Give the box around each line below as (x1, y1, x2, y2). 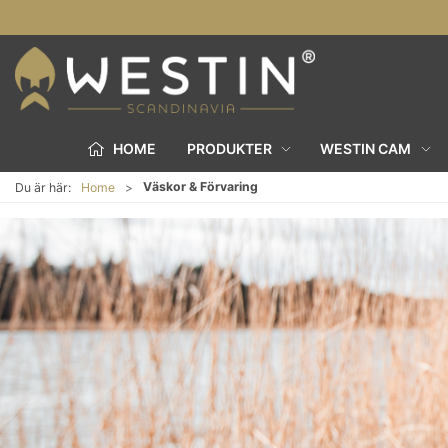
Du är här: (15, 179, 71, 195)
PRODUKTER (186, 139, 272, 157)
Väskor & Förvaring (143, 179, 258, 194)
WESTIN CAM (320, 139, 412, 157)
